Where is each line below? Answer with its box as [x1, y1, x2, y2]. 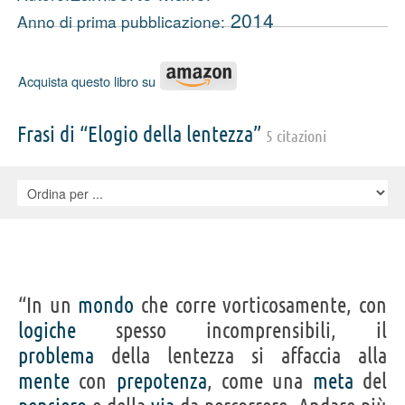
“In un [18, 292, 79, 317]
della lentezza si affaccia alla [94, 343, 387, 368]
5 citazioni [266, 126, 326, 145]
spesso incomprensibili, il [76, 317, 387, 343]
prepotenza [116, 368, 207, 393]
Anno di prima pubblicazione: [17, 9, 225, 33]
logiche [18, 317, 76, 343]
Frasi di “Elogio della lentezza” [17, 121, 266, 146]
